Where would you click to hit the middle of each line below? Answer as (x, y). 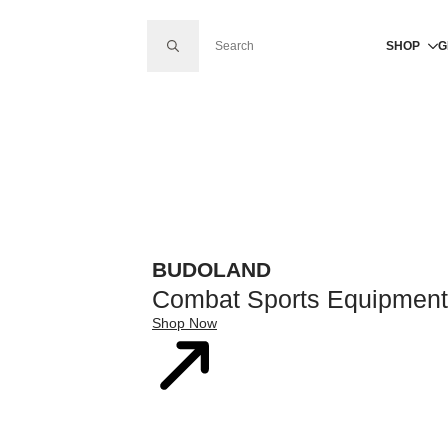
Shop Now (184, 323)
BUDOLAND (211, 269)
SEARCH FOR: (188, 29)
